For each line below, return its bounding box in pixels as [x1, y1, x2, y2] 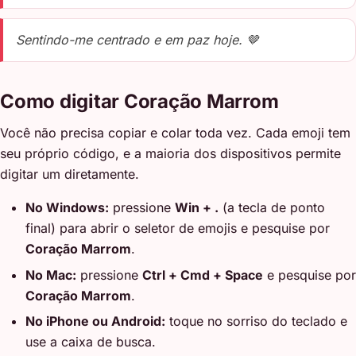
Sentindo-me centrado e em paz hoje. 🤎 [16, 32, 259, 48]
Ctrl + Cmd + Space [142, 266, 263, 283]
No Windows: [25, 199, 109, 216]
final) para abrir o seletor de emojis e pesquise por [25, 220, 330, 237]
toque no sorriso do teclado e [165, 312, 347, 329]
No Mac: [25, 266, 76, 283]
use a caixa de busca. [25, 333, 156, 350]
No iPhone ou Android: [25, 312, 165, 329]
